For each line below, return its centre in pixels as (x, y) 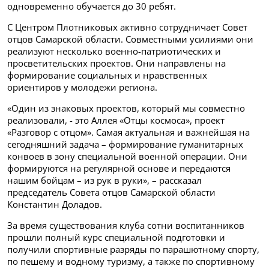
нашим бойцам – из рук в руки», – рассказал (104, 180)
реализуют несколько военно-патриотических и (114, 51)
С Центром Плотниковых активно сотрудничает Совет (127, 27)
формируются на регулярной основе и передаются (119, 168)
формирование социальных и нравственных (107, 75)
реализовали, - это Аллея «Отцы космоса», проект (116, 120)
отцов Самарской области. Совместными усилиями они (130, 39)
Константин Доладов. (55, 204)
